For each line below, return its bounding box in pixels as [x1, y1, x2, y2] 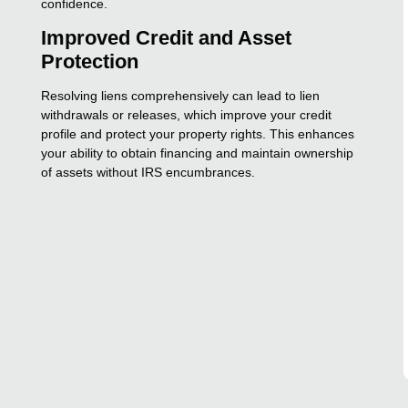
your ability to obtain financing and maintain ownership [41, 145, 354, 160]
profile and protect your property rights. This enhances [41, 126, 355, 141]
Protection [41, 49, 139, 73]
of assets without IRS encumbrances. [41, 164, 256, 179]
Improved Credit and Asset [41, 25, 292, 49]
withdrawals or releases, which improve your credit [41, 107, 332, 122]
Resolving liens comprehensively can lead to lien [41, 87, 321, 103]
